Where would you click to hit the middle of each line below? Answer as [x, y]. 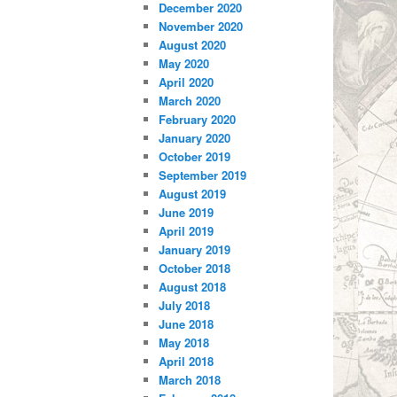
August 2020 [193, 45]
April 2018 [187, 362]
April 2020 [187, 82]
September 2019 [203, 175]
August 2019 [193, 194]
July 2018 [185, 306]
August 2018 [193, 287]
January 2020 [195, 138]
